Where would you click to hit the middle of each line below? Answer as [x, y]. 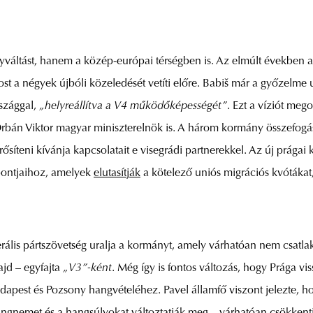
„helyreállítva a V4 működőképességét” [133, 107]
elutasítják [117, 174]
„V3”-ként [87, 269]
